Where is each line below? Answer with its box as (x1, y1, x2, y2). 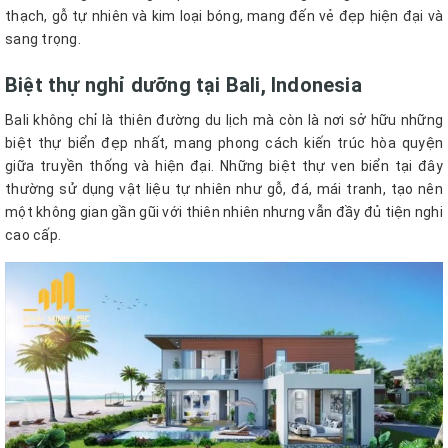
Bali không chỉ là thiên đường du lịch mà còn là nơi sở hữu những (5, 111, 443, 128)
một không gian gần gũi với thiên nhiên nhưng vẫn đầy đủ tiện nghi (5, 203, 443, 220)
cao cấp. (5, 226, 65, 243)
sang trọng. (5, 30, 81, 47)
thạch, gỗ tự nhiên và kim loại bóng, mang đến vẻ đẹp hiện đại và (5, 7, 443, 24)
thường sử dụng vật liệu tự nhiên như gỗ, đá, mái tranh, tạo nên (5, 180, 443, 197)
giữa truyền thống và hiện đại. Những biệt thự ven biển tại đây (5, 157, 443, 174)
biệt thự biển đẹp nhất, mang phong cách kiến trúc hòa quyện (5, 134, 443, 151)
